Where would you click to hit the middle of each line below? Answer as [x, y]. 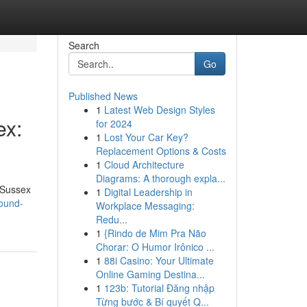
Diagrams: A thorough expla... [160, 178]
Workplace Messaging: [145, 206]
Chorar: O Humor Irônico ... [155, 247]
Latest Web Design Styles [159, 110]
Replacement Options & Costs [161, 151]
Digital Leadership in [148, 192]
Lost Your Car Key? [146, 137]
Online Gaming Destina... [150, 274]
